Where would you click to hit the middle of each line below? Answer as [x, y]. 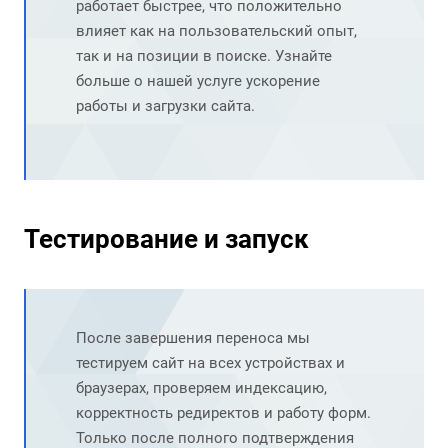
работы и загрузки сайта [163, 106]
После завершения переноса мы [193, 338]
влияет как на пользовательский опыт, [216, 31]
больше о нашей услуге [161, 81]
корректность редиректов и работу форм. [223, 413]
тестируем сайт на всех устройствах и [210, 363]
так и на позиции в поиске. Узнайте [204, 56]
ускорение [283, 81]
